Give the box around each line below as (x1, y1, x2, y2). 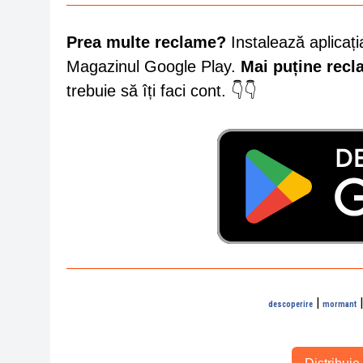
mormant (322, 299, 357, 309)
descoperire (267, 299, 313, 309)
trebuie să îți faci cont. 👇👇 (66, 81, 257, 100)
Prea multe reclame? (66, 32, 226, 51)
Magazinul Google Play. (66, 57, 241, 75)
